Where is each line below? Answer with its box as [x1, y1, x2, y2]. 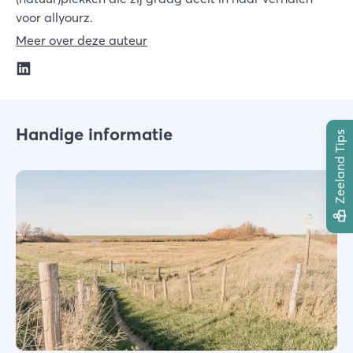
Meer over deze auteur [16, 32, 147, 48]
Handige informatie [16, 122, 173, 145]
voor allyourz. [16, 9, 93, 25]
